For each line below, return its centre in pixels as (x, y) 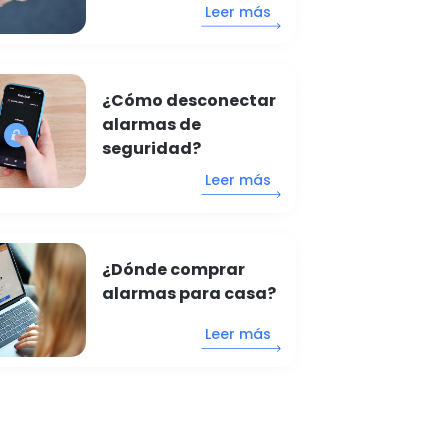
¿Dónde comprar (174, 270)
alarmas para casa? (189, 294)
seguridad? (152, 149)
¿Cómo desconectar (189, 101)
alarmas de (152, 125)
